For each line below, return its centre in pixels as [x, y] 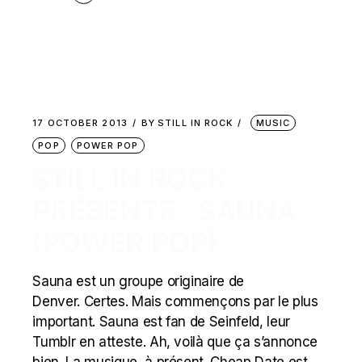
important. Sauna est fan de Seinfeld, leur [162, 322]
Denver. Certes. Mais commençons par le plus [175, 302]
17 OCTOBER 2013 [80, 123]
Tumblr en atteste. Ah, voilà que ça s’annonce [175, 342]
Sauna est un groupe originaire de [139, 282]
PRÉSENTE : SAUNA [165, 211]
